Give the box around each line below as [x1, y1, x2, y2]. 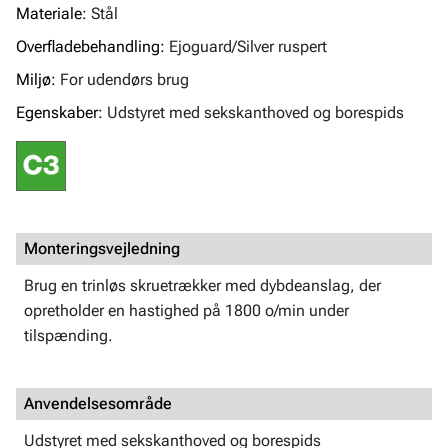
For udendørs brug [60, 69, 189, 89]
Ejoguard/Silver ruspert [169, 36, 327, 56]
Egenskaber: [16, 102, 103, 122]
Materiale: [16, 3, 87, 23]
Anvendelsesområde [24, 394, 172, 414]
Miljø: [16, 69, 56, 89]
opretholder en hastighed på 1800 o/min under [24, 301, 349, 321]
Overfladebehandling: [16, 36, 165, 56]
